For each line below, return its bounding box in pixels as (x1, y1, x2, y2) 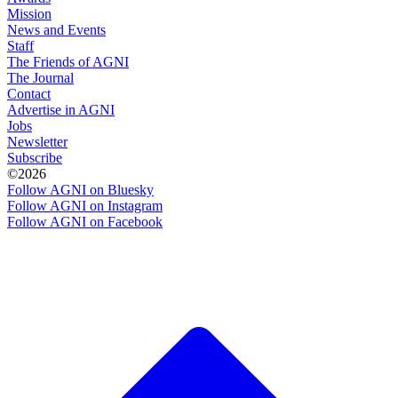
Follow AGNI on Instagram (7, 197, 163, 213)
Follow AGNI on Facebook (7, 213, 163, 229)
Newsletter (7, 133, 68, 149)
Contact (7, 85, 51, 101)
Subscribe (7, 149, 62, 165)
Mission (7, 5, 52, 21)
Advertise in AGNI (7, 101, 115, 117)
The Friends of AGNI (7, 53, 129, 69)
